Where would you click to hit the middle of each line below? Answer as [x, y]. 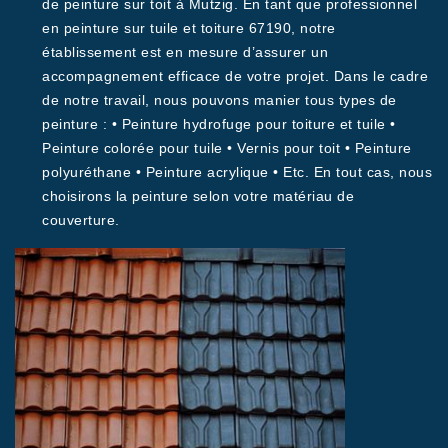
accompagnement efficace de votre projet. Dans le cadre [235, 76]
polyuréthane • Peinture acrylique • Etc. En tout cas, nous [237, 172]
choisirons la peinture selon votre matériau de [198, 196]
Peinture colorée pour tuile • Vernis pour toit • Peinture [227, 148]
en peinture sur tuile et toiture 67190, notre [189, 28]
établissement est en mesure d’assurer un [185, 52]
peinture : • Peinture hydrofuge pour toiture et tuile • [219, 124]
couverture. [81, 220]
